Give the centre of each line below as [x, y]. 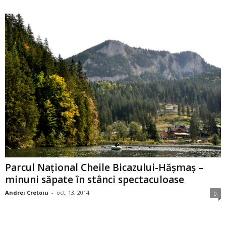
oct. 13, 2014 [73, 192]
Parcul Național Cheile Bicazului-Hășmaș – [104, 167]
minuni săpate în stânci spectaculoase [95, 179]
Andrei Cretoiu [27, 192]
